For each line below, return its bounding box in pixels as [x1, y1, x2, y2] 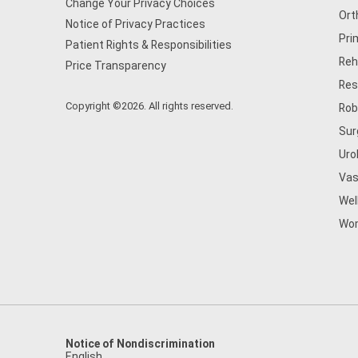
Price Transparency [66, 59, 166, 72]
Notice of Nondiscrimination [66, 337, 215, 350]
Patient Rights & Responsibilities [66, 38, 232, 51]
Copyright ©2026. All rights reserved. [66, 100, 233, 112]
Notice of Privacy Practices [66, 18, 205, 30]
